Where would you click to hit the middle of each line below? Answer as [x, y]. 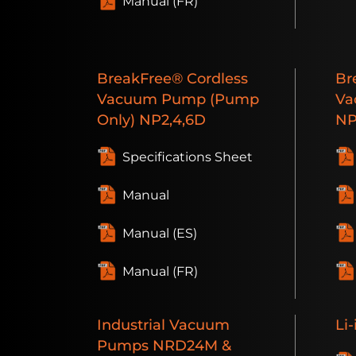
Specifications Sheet [188, 157]
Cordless [215, 79]
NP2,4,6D [170, 120]
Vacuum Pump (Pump [178, 99]
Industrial [131, 325]
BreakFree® [140, 79]
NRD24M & [190, 346]
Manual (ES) [160, 234]
